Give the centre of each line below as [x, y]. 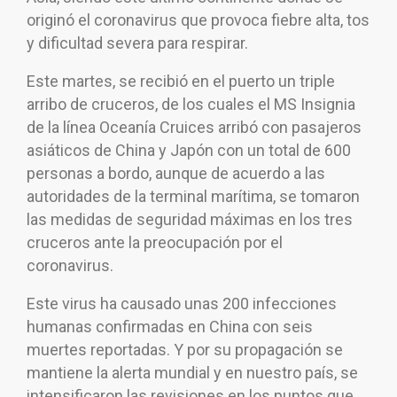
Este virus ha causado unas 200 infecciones [182, 304]
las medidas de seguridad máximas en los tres [190, 220]
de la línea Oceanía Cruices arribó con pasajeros [194, 128]
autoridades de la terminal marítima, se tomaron [193, 197]
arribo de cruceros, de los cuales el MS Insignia [191, 105]
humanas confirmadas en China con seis [170, 327]
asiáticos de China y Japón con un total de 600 [189, 151]
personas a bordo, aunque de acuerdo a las [176, 174]
